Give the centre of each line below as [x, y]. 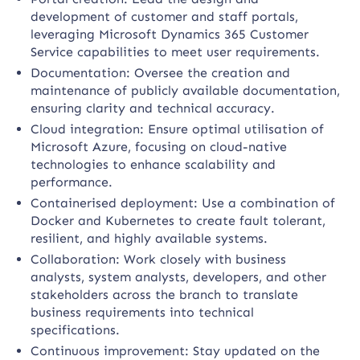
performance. [72, 182]
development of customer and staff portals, [165, 16]
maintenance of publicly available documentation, [186, 90]
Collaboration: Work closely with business [159, 259]
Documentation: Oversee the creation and [161, 73]
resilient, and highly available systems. [149, 238]
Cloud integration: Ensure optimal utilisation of [178, 129]
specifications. [76, 330]
